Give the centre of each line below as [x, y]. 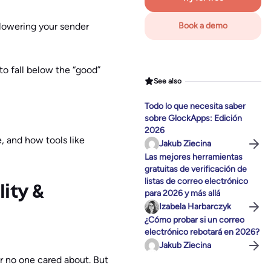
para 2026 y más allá [182, 194]
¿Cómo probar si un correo [194, 220]
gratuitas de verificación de [196, 169]
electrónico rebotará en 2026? [202, 232]
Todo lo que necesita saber [195, 106]
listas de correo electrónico [196, 181]
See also [168, 81]
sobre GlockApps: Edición [193, 119]
